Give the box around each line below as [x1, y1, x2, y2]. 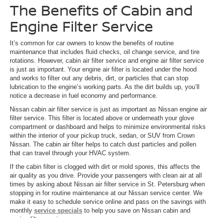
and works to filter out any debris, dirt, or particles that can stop [10, 74, 188, 82]
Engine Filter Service [10, 16, 153, 36]
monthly [10, 206, 34, 214]
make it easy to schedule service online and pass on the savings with [10, 198, 206, 205]
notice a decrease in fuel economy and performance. [10, 91, 158, 99]
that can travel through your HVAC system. [10, 149, 131, 157]
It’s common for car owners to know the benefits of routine [10, 39, 174, 47]
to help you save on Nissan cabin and [82, 206, 190, 214]
